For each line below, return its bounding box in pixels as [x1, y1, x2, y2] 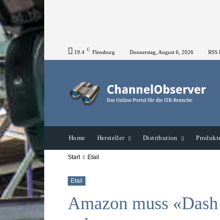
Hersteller [97, 134, 125, 142]
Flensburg [92, 49, 115, 55]
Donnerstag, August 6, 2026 [130, 49, 193, 55]
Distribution [143, 134, 178, 142]
